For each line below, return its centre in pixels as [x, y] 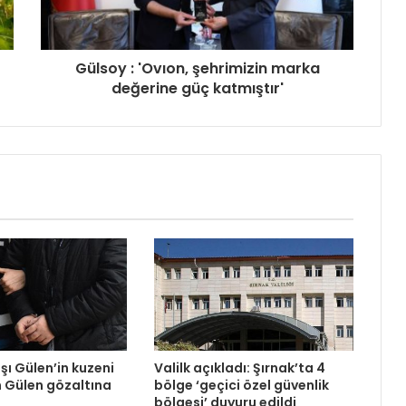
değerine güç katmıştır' [197, 88]
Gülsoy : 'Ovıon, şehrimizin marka [197, 68]
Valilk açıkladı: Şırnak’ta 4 [239, 367]
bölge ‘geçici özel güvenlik [241, 385]
